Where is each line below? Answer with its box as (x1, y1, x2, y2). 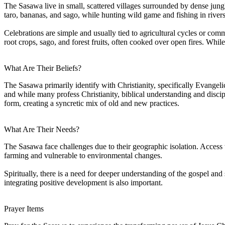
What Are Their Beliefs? (4, 63, 81, 72)
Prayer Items (4, 204, 44, 213)
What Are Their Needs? (4, 125, 79, 134)
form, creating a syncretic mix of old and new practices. (4, 98, 179, 107)
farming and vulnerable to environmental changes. (4, 151, 162, 160)
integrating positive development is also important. (4, 178, 163, 187)
